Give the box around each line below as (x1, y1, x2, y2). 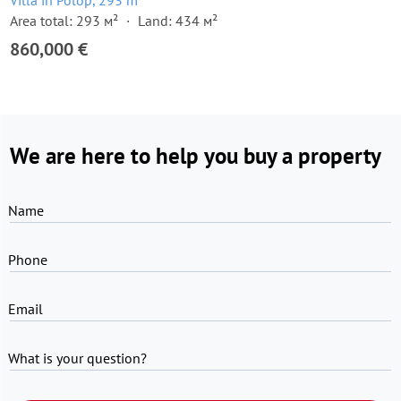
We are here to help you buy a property (10, 141, 381, 170)
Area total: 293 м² (10, 12, 118, 30)
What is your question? (8, 349, 147, 367)
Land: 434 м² (138, 12, 218, 30)
